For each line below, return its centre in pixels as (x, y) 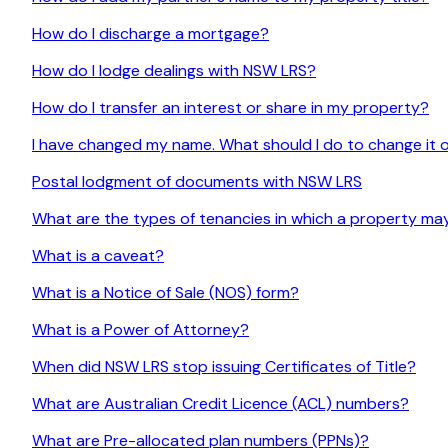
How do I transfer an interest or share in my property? (230, 108)
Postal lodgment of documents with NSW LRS (197, 182)
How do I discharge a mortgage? (150, 34)
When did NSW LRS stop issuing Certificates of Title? (224, 367)
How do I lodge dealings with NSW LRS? (174, 71)
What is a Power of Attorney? (140, 330)
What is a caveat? (98, 256)
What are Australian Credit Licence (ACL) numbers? (220, 404)
